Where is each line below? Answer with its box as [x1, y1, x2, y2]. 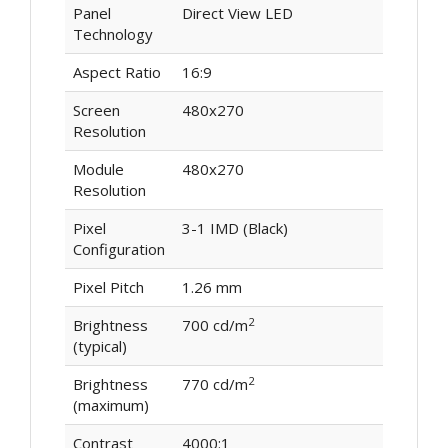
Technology [72, 24, 153, 45]
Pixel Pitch [72, 277, 144, 298]
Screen [72, 100, 120, 121]
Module [72, 159, 124, 180]
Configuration [72, 239, 165, 260]
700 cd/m [181, 315, 248, 336]
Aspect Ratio [72, 62, 161, 83]
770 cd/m [181, 374, 248, 395]
